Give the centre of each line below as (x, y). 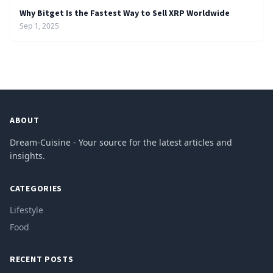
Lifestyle (27, 210)
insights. (27, 156)
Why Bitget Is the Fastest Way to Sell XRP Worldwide (125, 13)
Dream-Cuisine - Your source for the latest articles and (121, 142)
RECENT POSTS (42, 259)
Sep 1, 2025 (39, 26)
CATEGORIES (36, 188)
